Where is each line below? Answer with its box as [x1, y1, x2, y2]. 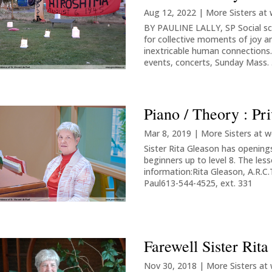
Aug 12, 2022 [144, 6, 197, 18]
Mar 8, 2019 [144, 127, 192, 140]
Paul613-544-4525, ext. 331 [144, 177, 253, 189]
